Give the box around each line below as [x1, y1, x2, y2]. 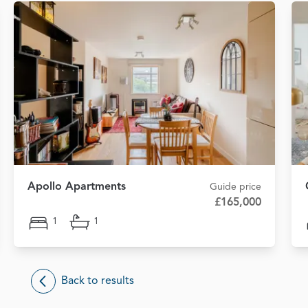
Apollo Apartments [27, 181, 126, 192]
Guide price [210, 181, 261, 192]
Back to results [61, 275, 134, 287]
